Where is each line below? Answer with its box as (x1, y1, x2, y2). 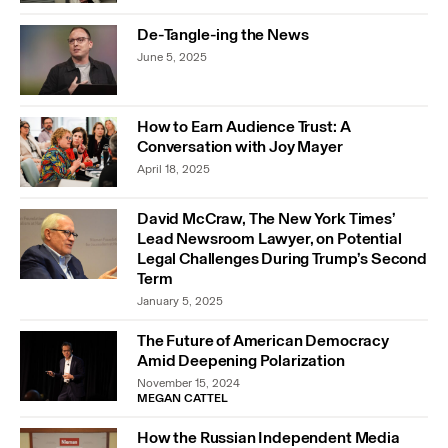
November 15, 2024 (137, 375, 240, 390)
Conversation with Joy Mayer (137, 137, 343, 157)
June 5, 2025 (137, 50, 207, 65)
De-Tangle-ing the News (137, 25, 309, 45)
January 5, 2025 (137, 293, 223, 308)
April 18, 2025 (137, 162, 210, 177)
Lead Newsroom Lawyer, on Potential (137, 228, 402, 248)
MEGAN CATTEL (137, 390, 228, 405)
